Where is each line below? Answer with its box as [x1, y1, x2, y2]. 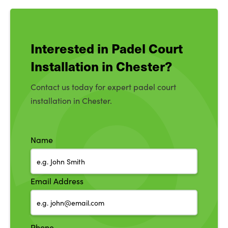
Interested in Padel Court [31, 39, 183, 57]
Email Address [31, 176, 83, 186]
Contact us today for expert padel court [31, 81, 176, 92]
